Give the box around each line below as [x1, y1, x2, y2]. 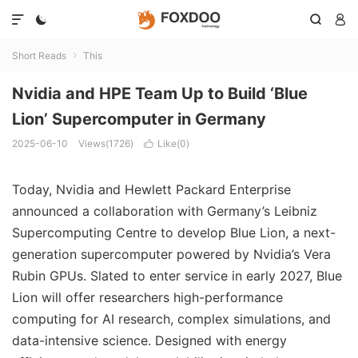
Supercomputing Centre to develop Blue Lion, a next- [12, 225, 336, 241]
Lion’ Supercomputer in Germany [12, 109, 266, 129]
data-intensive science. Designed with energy [12, 332, 287, 348]
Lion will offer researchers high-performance [12, 289, 283, 305]
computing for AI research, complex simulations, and [12, 311, 331, 327]
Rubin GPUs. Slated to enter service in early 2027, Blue [12, 268, 342, 284]
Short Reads [12, 50, 66, 62]
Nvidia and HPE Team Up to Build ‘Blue [12, 84, 308, 103]
